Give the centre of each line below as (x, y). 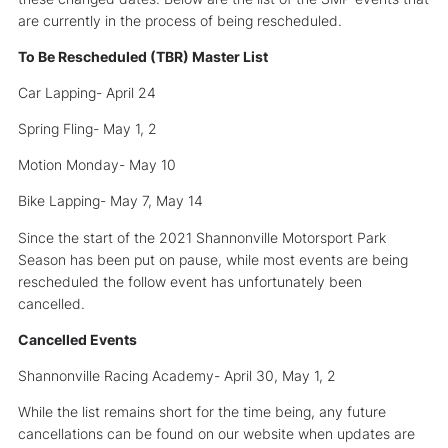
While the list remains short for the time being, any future (202, 412)
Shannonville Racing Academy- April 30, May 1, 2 (177, 376)
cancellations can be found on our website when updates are (216, 434)
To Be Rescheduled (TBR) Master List (143, 56)
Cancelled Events (77, 339)
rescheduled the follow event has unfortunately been (190, 281)
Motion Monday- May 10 (97, 165)
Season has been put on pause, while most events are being (213, 259)
